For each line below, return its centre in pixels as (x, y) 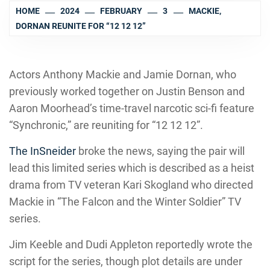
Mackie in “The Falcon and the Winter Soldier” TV (125, 202)
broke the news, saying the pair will (160, 151)
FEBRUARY (121, 11)
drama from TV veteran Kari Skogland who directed (131, 185)
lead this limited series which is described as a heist (132, 168)
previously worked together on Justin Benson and (127, 91)
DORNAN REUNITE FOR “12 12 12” (81, 26)
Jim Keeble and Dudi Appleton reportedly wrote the (131, 244)
